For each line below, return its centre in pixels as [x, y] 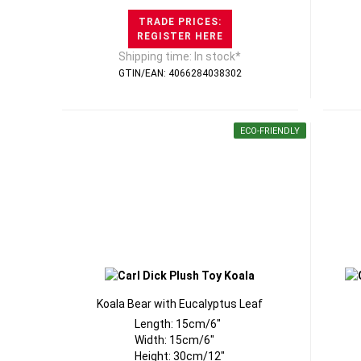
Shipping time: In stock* [180, 56]
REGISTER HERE [180, 36]
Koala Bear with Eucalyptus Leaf [180, 304]
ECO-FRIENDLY [270, 131]
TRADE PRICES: [180, 22]
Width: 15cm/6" [175, 340]
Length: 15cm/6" [178, 324]
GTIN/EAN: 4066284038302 [180, 73]
